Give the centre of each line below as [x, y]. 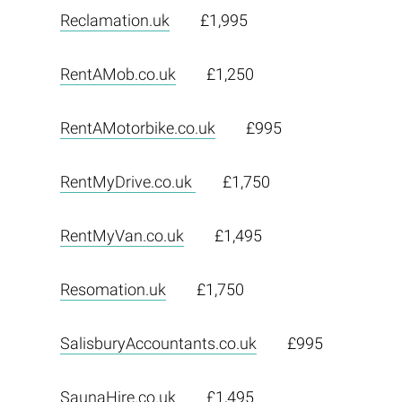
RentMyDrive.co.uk [127, 182]
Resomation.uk [113, 289]
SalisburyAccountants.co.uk [158, 343]
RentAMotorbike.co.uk [137, 128]
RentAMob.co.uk [118, 74]
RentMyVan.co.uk [122, 236]
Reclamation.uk [114, 20]
